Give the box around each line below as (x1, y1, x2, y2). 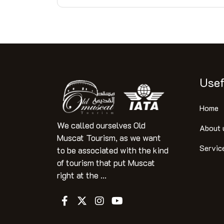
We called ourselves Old (57, 119, 145, 130)
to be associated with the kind (57, 144, 168, 155)
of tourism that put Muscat (57, 156, 155, 168)
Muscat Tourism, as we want (57, 131, 161, 143)
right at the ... (57, 169, 106, 180)
